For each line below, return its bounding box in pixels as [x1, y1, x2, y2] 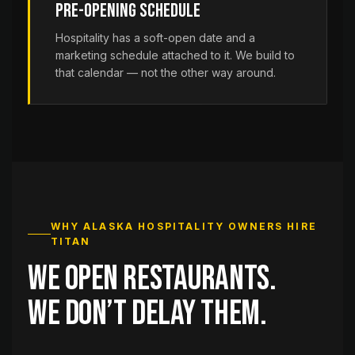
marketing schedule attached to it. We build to [55, 48, 295, 62]
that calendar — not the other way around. [55, 66, 276, 79]
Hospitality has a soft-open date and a [55, 31, 255, 44]
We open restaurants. [28, 258, 277, 300]
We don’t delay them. [28, 292, 267, 334]
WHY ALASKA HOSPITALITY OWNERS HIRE [50, 220, 317, 232]
